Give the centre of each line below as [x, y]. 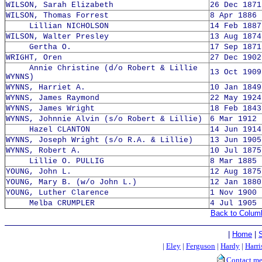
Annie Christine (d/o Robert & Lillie [102, 68]
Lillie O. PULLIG [55, 161]
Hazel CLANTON [48, 130]
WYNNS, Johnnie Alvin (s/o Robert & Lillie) [104, 119]
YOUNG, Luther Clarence [57, 193]
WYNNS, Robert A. [43, 151]
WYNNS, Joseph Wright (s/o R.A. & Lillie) [99, 140]
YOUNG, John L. [39, 172]
